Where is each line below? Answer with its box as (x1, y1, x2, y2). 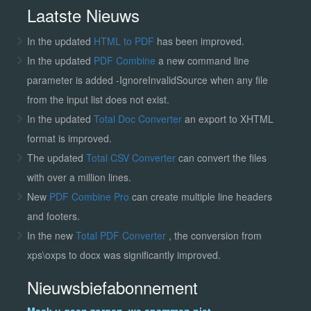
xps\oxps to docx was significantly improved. (26, 247, 221, 262)
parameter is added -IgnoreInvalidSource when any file (26, 72, 268, 87)
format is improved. (26, 131, 112, 145)
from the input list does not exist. (26, 92, 169, 106)
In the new (26, 228, 76, 242)
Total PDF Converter (75, 228, 169, 242)
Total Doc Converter (93, 111, 185, 126)
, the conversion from (168, 228, 262, 242)
